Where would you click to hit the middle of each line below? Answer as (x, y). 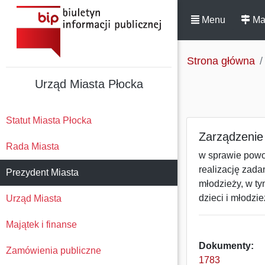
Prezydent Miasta (42, 172)
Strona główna (221, 61)
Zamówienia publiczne (54, 251)
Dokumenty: (226, 246)
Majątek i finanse (41, 224)
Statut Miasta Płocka (49, 120)
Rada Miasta (33, 146)
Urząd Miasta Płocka (89, 84)
